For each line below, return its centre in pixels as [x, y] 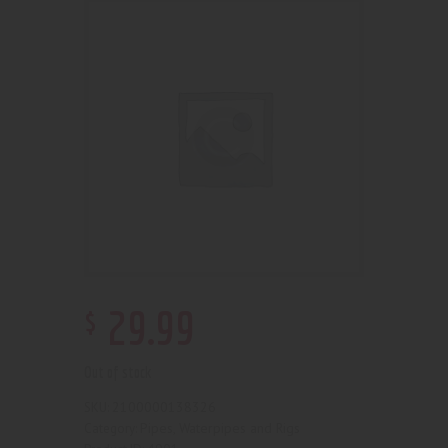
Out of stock [118, 371]
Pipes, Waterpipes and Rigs [220, 428]
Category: [112, 429]
